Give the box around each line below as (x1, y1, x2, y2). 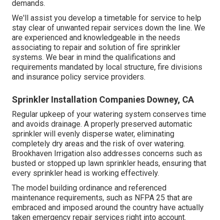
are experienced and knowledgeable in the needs (12, 33, 180, 42)
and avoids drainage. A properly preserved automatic (12, 119, 192, 129)
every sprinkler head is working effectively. (12, 168, 159, 178)
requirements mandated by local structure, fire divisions (12, 62, 202, 72)
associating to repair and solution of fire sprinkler (12, 43, 180, 52)
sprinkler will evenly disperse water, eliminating (12, 129, 174, 138)
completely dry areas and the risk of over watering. (12, 139, 185, 148)
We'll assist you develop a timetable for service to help (12, 13, 201, 23)
